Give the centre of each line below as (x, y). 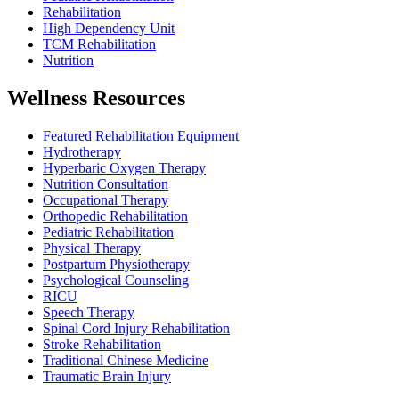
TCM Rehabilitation (99, 44)
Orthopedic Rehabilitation (115, 216)
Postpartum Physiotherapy (116, 264)
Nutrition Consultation (106, 183)
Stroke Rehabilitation (102, 344)
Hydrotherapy (82, 151)
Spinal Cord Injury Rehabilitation (136, 328)
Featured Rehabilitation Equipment (141, 135)
